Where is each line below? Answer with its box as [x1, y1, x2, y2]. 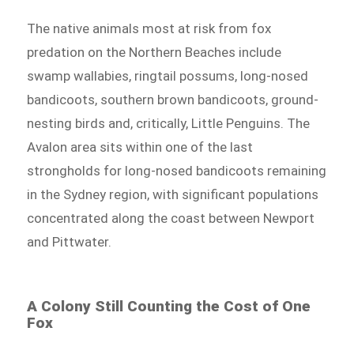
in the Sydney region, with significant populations [27, 186, 319, 202]
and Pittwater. [27, 233, 112, 250]
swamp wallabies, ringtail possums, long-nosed [27, 67, 309, 84]
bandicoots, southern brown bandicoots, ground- [27, 91, 319, 107]
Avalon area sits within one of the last [27, 138, 254, 155]
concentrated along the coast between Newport [27, 209, 315, 226]
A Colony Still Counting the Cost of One [27, 296, 311, 315]
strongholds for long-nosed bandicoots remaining [27, 162, 327, 179]
